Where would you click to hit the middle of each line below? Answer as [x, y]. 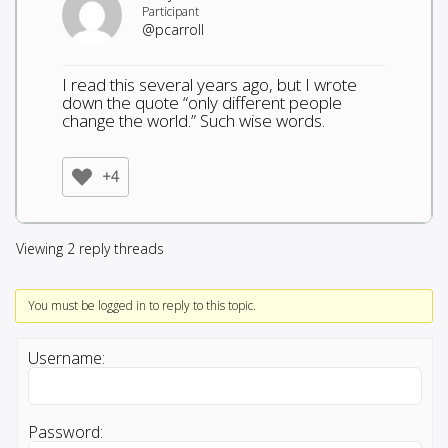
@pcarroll [173, 29]
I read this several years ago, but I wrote [209, 84]
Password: [65, 431]
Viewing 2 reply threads [90, 248]
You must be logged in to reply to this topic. [141, 305]
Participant [170, 11]
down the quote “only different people [202, 102]
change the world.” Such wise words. [193, 120]
